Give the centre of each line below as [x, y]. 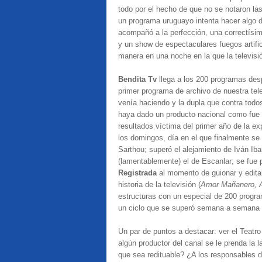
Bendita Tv [139, 79]
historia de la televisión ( [159, 185]
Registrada [137, 173]
